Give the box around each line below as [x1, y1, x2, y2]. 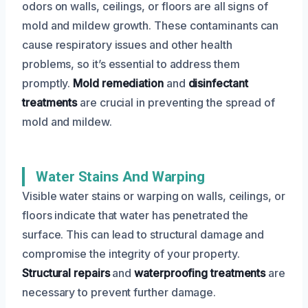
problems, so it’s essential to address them [22, 56, 240, 71]
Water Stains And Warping [36, 168, 206, 185]
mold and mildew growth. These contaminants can [22, 18, 279, 32]
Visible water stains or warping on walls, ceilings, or [22, 188, 285, 203]
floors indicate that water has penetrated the [22, 208, 249, 222]
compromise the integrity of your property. [22, 246, 240, 261]
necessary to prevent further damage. [22, 285, 217, 299]
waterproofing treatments [134, 265, 266, 280]
